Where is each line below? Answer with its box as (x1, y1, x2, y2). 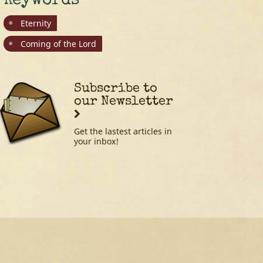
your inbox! (74, 135, 119, 147)
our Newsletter (74, 95, 174, 109)
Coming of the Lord (21, 38, 97, 49)
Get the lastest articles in (74, 125, 173, 137)
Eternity (21, 18, 52, 29)
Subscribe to (74, 82, 158, 96)
